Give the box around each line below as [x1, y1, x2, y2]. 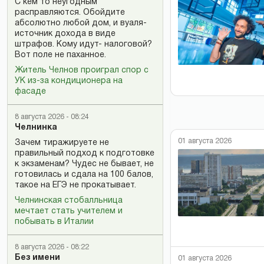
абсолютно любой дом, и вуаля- [15, 19, 147, 27]
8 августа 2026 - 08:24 [15, 114, 89, 120]
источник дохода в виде [15, 30, 115, 38]
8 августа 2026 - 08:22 [15, 244, 89, 250]
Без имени [15, 254, 60, 262]
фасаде [15, 88, 46, 95]
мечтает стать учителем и [15, 207, 123, 215]
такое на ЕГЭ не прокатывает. [15, 181, 136, 189]
